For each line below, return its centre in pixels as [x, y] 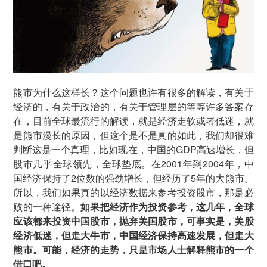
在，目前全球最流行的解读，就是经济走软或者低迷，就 [133, 121]
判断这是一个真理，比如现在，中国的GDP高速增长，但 [133, 149]
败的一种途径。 [47, 207]
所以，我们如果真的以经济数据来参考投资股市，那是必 [133, 192]
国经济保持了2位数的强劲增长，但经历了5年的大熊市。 [133, 178]
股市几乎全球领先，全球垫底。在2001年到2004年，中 [133, 164]
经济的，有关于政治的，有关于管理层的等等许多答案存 [133, 106]
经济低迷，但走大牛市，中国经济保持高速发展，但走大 [133, 235]
